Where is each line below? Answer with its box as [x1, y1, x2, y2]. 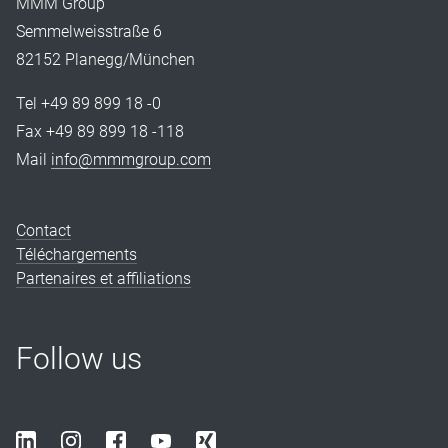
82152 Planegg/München [16, 50, 195, 70]
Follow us [16, 341, 142, 377]
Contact [16, 221, 71, 241]
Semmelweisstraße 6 [16, 22, 162, 42]
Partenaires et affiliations [16, 269, 191, 289]
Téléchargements [16, 245, 137, 265]
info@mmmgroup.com [51, 150, 211, 170]
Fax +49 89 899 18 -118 [16, 122, 184, 142]
